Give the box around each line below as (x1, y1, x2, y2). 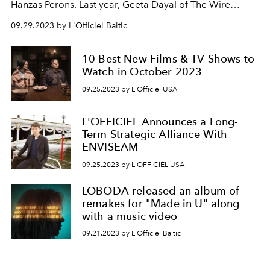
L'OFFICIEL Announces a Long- (82, 115, 239, 128)
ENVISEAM (82, 140, 139, 153)
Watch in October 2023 (82, 65, 202, 78)
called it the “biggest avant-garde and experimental (11, 28, 236, 39)
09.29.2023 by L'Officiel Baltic (11, 20, 127, 31)
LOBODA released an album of (82, 184, 240, 197)
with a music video (82, 209, 177, 222)
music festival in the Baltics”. (11, 42, 131, 54)
